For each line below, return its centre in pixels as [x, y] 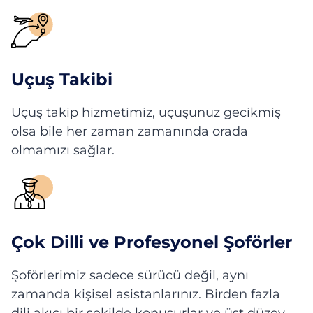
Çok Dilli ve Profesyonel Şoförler [152, 242]
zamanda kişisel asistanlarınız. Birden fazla [146, 294]
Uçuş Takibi [62, 79]
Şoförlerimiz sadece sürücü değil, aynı [130, 275]
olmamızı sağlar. [63, 150]
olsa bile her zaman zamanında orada [130, 131]
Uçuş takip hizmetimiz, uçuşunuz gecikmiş [146, 112]
